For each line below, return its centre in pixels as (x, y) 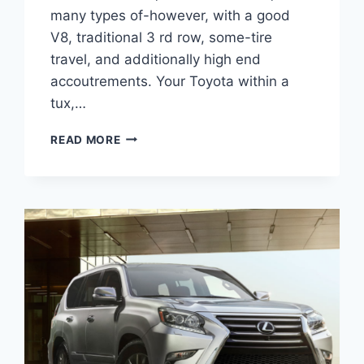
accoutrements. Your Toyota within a (170, 81)
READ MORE (86, 139)
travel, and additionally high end (156, 59)
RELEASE (146, 204)
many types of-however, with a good (171, 15)
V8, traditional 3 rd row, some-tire (162, 37)
